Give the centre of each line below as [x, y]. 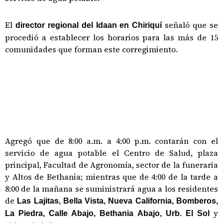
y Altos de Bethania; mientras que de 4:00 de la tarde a [111, 176]
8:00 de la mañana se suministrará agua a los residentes [111, 188]
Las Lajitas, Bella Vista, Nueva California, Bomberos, [118, 201]
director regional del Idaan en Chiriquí [90, 25]
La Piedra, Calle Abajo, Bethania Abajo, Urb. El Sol [107, 213]
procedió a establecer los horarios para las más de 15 [111, 37]
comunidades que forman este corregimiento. [91, 49]
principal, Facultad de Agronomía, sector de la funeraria [111, 165]
